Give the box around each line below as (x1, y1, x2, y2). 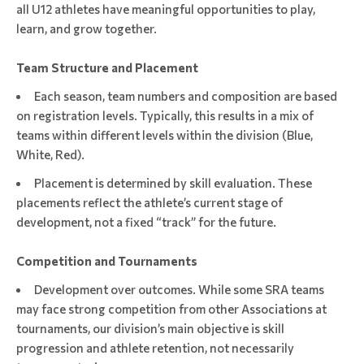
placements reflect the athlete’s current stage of (16, 194, 283, 210)
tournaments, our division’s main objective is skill (16, 320, 284, 336)
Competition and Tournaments (16, 253, 197, 268)
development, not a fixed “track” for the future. (16, 214, 276, 229)
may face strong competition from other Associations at (16, 301, 327, 316)
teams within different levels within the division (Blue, (16, 127, 313, 142)
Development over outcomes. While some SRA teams (34, 281, 324, 297)
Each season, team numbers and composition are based (34, 88, 337, 103)
